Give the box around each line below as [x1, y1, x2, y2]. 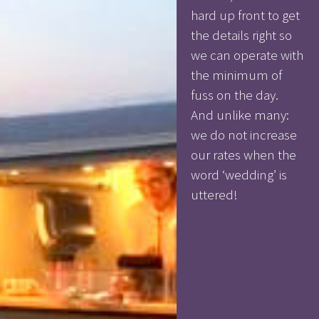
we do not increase [191, 125, 298, 143]
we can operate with [191, 46, 304, 63]
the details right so [191, 26, 293, 43]
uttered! [191, 185, 239, 203]
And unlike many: [191, 105, 290, 123]
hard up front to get [191, 6, 300, 23]
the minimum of [191, 66, 283, 83]
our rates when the [191, 145, 297, 163]
